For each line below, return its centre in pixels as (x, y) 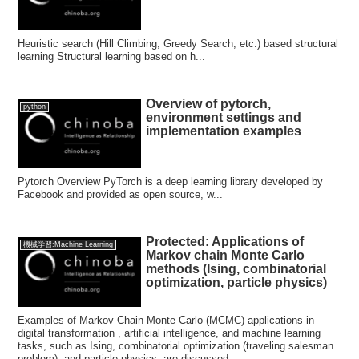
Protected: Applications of (225, 242)
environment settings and (224, 117)
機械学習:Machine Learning (68, 245)
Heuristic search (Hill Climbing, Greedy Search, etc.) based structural (178, 43)
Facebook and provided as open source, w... (121, 195)
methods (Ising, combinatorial (236, 269)
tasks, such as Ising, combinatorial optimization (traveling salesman (176, 345)
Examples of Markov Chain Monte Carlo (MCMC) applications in (166, 320)
